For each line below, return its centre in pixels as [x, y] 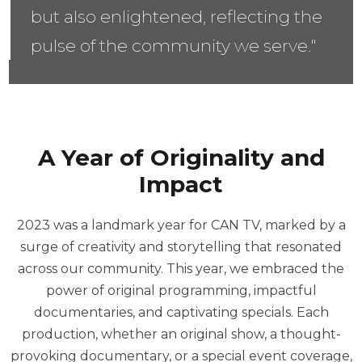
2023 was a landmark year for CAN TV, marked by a [181, 225]
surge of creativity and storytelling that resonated [181, 247]
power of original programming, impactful [181, 291]
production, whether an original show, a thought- [181, 335]
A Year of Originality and [181, 158]
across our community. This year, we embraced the [181, 269]
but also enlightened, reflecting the [177, 17]
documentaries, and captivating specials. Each [181, 313]
